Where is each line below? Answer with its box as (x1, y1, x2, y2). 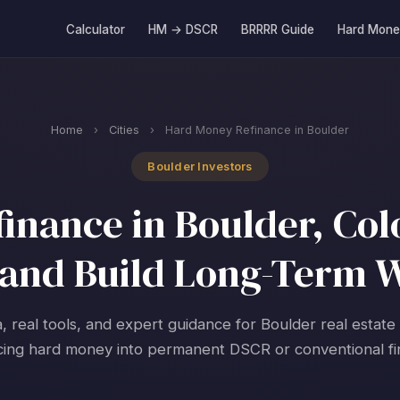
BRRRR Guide (241, 21, 314, 37)
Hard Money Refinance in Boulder (162, 123, 349, 137)
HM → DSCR (148, 21, 218, 37)
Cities (109, 123, 139, 137)
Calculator (66, 21, 125, 37)
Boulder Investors (147, 160, 253, 173)
